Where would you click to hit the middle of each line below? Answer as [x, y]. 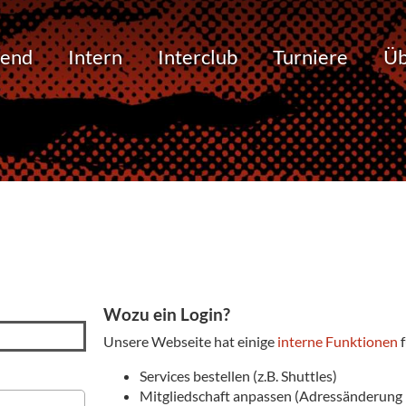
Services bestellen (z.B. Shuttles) [238, 376]
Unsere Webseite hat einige [190, 341]
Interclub [198, 56]
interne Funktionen [337, 341]
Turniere [310, 56]
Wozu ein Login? [166, 314]
